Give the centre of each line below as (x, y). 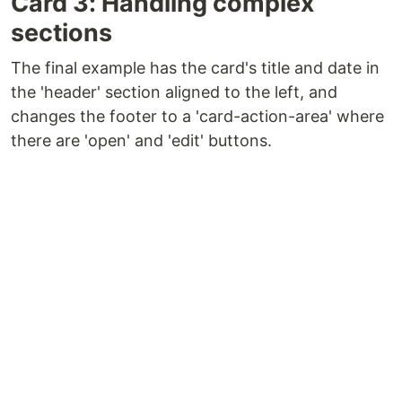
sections (61, 33)
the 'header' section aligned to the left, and (174, 92)
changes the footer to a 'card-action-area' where (197, 117)
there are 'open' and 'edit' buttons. (141, 141)
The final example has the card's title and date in (195, 68)
